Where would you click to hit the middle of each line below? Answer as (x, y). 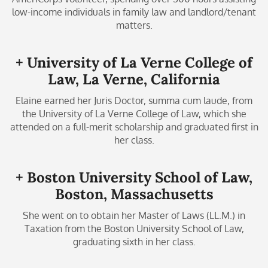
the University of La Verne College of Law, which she (134, 113)
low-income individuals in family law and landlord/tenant (134, 12)
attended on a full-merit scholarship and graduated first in (134, 127)
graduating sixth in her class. (134, 241)
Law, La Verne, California (134, 79)
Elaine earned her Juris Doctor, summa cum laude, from (134, 100)
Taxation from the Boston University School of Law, (134, 228)
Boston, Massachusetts (134, 194)
